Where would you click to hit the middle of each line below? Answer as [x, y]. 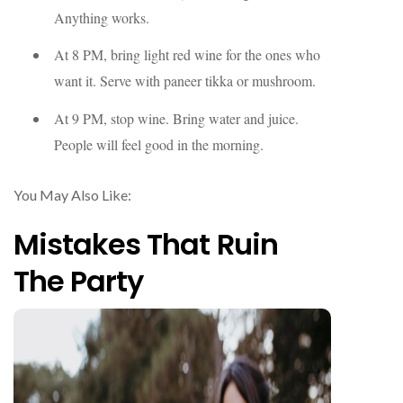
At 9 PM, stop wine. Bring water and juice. [176, 119]
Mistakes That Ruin [146, 244]
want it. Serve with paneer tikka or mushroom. [185, 81]
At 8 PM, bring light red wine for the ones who [187, 55]
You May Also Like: [74, 194]
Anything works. [102, 17]
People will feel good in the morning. [159, 145]
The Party [79, 281]
